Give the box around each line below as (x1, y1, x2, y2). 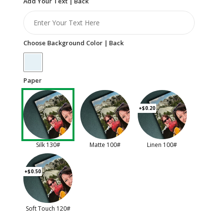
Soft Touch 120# (25, 204, 71, 213)
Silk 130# (36, 141, 60, 149)
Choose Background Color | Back (23, 38, 124, 47)
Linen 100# (147, 141, 178, 149)
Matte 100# (89, 141, 121, 149)
